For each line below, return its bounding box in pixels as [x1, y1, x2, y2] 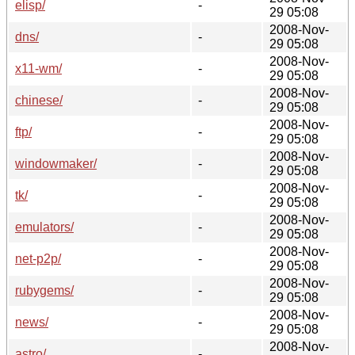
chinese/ [15, 93, 63, 107]
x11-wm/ [15, 61, 62, 75]
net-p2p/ [15, 251, 61, 265]
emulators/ [15, 219, 74, 234]
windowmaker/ [15, 156, 97, 170]
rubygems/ [15, 283, 74, 297]
